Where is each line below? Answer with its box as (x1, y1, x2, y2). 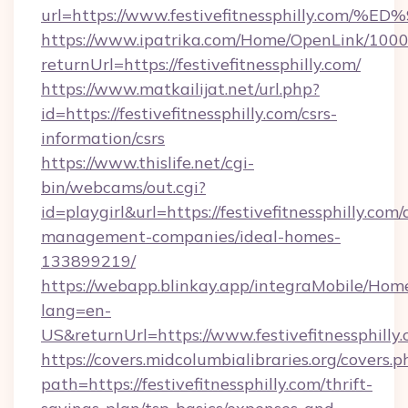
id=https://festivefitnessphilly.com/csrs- (41, 103, 337, 124)
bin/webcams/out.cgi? (41, 177, 206, 198)
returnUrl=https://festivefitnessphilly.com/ (41, 54, 361, 75)
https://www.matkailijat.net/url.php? (41, 78, 320, 99)
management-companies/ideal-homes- (41, 226, 341, 247)
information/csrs (41, 127, 165, 148)
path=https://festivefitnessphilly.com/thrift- (41, 373, 372, 394)
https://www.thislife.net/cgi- (41, 152, 254, 173)
